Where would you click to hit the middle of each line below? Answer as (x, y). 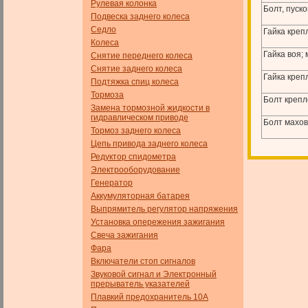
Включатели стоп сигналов (143, 261)
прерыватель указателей (140, 284)
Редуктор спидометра (133, 157)
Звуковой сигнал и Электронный (154, 274)
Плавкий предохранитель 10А (150, 297)
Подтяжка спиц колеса (135, 82)
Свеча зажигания (124, 235)
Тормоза (107, 95)
